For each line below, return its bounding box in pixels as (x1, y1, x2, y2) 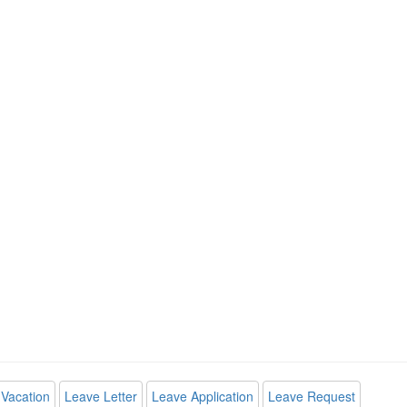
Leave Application (152, 387, 253, 405)
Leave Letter (65, 387, 137, 405)
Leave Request (268, 387, 355, 405)
